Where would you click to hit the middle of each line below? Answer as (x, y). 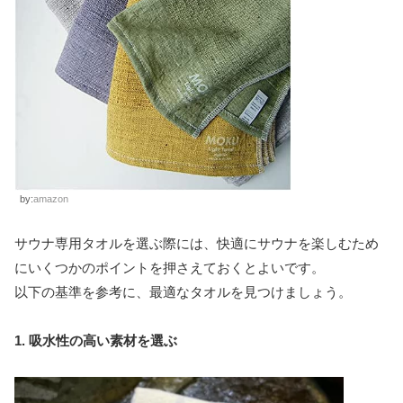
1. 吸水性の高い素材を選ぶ (96, 340)
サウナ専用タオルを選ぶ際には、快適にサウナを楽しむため (197, 243)
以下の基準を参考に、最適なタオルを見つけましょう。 (183, 291)
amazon (51, 198)
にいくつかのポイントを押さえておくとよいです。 (170, 267)
